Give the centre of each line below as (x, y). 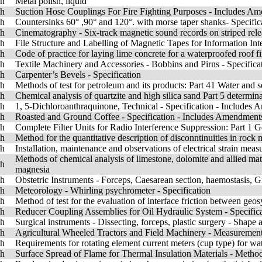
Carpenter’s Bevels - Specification (78, 75)
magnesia (32, 169)
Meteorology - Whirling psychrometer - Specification (113, 190)
